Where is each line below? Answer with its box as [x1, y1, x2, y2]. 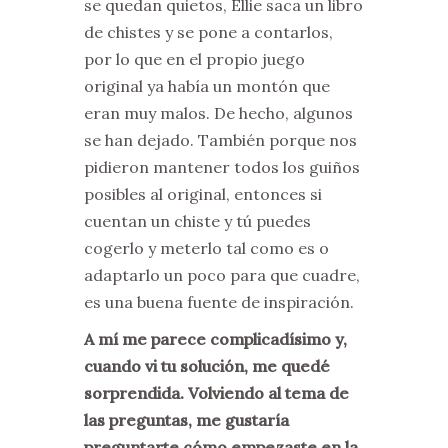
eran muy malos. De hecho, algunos [84, 103, 353, 124]
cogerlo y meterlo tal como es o [84, 238, 329, 259]
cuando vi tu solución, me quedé [84, 356, 330, 377]
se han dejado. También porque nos [84, 130, 357, 151]
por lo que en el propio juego [84, 49, 305, 70]
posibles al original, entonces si [84, 184, 322, 205]
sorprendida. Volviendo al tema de [84, 383, 349, 404]
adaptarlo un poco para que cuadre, [84, 265, 360, 286]
